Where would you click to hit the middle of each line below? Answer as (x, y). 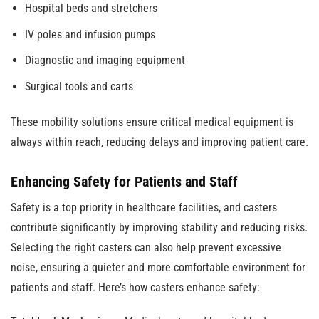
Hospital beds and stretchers (91, 8)
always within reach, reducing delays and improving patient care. (159, 142)
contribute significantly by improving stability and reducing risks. (159, 228)
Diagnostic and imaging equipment (105, 60)
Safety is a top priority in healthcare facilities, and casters (144, 208)
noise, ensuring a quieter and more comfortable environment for (158, 267)
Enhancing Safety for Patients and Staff (124, 182)
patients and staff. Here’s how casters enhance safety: (135, 287)
